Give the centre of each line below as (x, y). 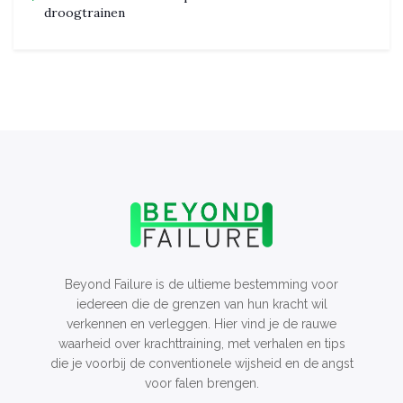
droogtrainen (85, 13)
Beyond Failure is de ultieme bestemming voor (201, 285)
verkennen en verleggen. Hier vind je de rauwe (201, 324)
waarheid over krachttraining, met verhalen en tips (201, 344)
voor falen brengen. (201, 384)
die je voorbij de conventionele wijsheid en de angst (201, 364)
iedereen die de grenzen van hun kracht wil (201, 304)
